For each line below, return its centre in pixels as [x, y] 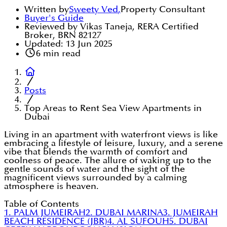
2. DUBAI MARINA [124, 213]
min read [60, 54]
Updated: [44, 44]
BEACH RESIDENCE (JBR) [56, 221]
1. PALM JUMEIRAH [45, 213]
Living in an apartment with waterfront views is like [111, 135]
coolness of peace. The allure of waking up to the [108, 161]
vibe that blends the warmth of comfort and [96, 152]
